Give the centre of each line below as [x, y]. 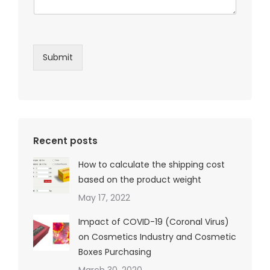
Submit [58, 58]
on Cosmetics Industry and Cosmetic [157, 237]
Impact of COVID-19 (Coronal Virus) [154, 222]
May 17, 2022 [104, 198]
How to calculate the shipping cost [152, 165]
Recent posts [65, 141]
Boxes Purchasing [115, 252]
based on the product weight [140, 180]
